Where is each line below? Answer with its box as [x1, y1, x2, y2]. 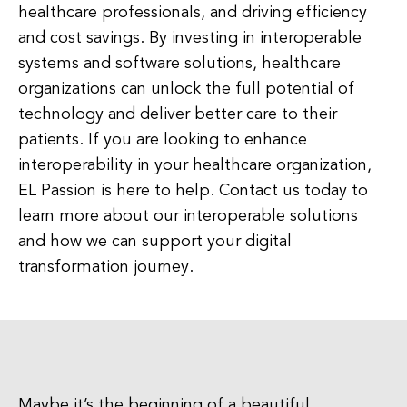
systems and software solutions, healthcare [18, 55, 341, 72]
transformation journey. [18, 259, 194, 275]
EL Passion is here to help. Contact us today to [18, 183, 368, 199]
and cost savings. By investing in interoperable [18, 30, 362, 46]
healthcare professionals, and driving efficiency [18, 5, 367, 21]
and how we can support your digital [18, 233, 292, 250]
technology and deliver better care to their [18, 106, 337, 123]
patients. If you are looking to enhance [18, 132, 307, 148]
